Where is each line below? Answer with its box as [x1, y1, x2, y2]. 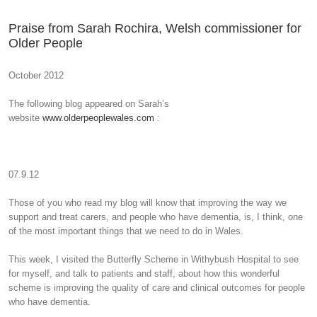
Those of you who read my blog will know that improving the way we [8, 197, 287, 208]
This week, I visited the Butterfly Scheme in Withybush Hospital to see [8, 254, 299, 265]
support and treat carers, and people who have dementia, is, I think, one [8, 212, 303, 222]
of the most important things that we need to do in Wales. [8, 226, 243, 236]
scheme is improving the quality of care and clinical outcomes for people [8, 282, 305, 293]
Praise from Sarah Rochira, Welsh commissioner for [8, 21, 301, 35]
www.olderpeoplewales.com [42, 113, 154, 123]
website [8, 113, 42, 123]
